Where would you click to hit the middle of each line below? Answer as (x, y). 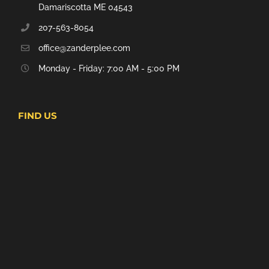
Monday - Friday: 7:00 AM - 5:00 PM (109, 69)
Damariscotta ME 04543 (85, 8)
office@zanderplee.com (84, 48)
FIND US (38, 115)
